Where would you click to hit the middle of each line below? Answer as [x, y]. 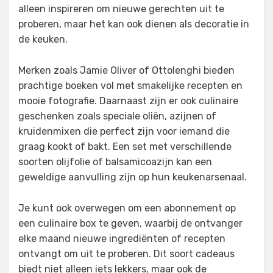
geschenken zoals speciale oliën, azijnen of [117, 116]
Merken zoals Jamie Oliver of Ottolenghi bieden [126, 71]
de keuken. [43, 40]
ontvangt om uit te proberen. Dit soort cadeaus [126, 254]
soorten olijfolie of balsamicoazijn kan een [115, 162]
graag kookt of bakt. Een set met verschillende [125, 147]
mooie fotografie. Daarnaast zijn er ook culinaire [128, 101]
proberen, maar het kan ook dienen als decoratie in [134, 24]
